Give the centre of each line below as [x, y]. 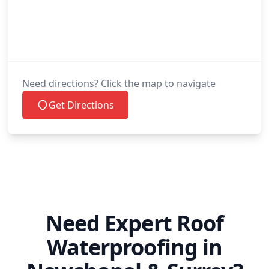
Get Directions [81, 105]
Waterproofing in [134, 247]
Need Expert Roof [134, 223]
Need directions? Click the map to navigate [119, 83]
